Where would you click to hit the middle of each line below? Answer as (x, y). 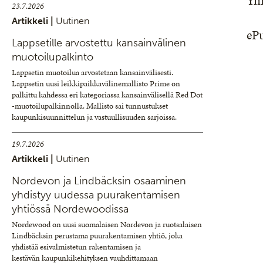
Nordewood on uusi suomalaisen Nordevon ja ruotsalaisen (107, 225)
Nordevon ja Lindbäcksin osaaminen (99, 181)
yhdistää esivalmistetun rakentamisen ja (76, 247)
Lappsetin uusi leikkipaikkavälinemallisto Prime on (96, 84)
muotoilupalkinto (53, 57)
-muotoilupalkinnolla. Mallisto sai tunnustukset (90, 106)
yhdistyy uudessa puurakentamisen (96, 195)
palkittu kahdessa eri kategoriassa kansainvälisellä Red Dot (107, 95)
